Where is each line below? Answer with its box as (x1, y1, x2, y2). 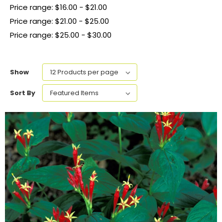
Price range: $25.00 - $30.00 (10, 29, 111, 40)
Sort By (10, 88, 35, 98)
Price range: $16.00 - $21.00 (10, 1, 107, 12)
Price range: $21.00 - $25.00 (10, 15, 109, 26)
